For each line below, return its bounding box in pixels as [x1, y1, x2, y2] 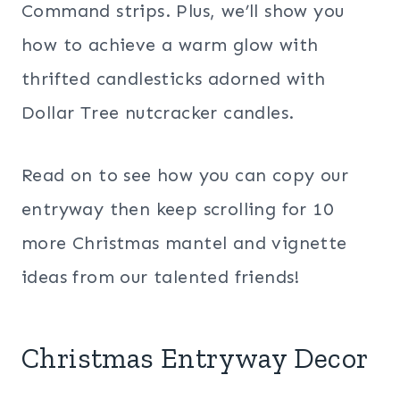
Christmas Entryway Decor [21, 341, 369, 376]
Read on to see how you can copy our [21, 164, 348, 187]
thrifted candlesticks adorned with [21, 68, 326, 90]
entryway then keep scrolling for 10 [21, 198, 333, 221]
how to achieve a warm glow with [21, 34, 319, 56]
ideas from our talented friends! [21, 266, 300, 288]
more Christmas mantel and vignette [21, 232, 347, 254]
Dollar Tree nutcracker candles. [21, 102, 295, 124]
